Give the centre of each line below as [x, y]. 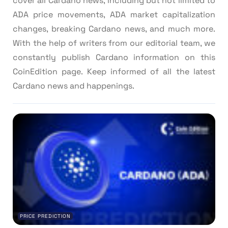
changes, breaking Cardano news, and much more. [114, 28]
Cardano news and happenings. [74, 85]
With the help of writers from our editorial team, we [114, 43]
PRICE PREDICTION [45, 216]
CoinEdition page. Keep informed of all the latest [114, 71]
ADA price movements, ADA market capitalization [114, 14]
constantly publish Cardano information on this [114, 57]
